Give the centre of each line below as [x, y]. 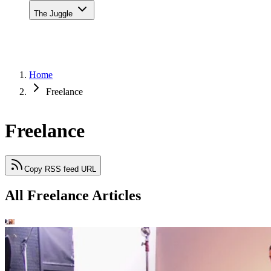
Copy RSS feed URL [60, 169]
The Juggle [54, 14]
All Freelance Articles [73, 195]
